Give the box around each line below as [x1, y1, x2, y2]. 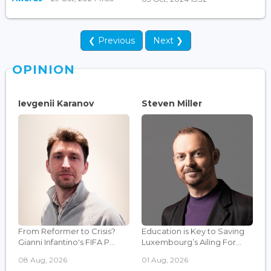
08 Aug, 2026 [18, 255, 67, 264]
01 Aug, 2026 [142, 255, 188, 264]
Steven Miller [142, 97, 202, 109]
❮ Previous [88, 34, 135, 46]
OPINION [12, 62, 75, 77]
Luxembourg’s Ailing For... [142, 237, 241, 247]
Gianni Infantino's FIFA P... [18, 237, 115, 247]
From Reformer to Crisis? [18, 226, 116, 236]
